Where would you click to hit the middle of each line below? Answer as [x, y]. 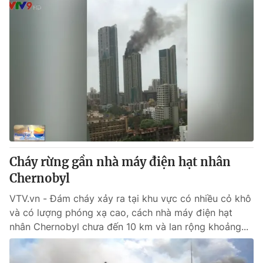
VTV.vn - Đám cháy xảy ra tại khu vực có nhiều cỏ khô [130, 198]
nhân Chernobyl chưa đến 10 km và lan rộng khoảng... [129, 227]
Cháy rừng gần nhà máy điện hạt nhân [120, 162]
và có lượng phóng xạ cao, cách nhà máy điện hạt [121, 213]
